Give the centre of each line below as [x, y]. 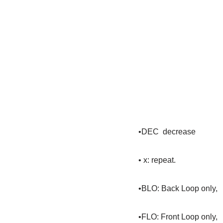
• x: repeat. [157, 160]
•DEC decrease [167, 132]
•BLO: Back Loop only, [178, 188]
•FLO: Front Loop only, [178, 217]
